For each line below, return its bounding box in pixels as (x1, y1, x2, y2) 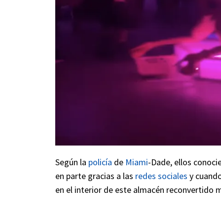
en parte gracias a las (55, 170, 135, 182)
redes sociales (135, 170, 187, 182)
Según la (55, 156, 88, 168)
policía (88, 156, 112, 168)
